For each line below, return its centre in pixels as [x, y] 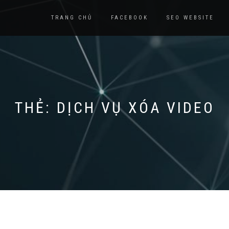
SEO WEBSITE [190, 18]
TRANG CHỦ [72, 18]
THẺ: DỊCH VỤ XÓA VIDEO [114, 108]
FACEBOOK [130, 18]
